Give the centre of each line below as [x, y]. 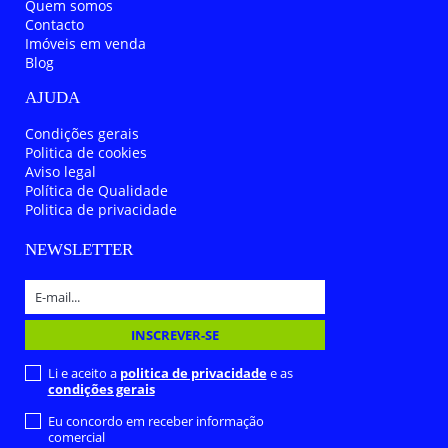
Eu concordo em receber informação [155, 420]
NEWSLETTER [79, 249]
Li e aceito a [83, 372]
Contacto [54, 24]
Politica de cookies [86, 152]
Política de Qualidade [96, 190]
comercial [76, 436]
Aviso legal [60, 171]
